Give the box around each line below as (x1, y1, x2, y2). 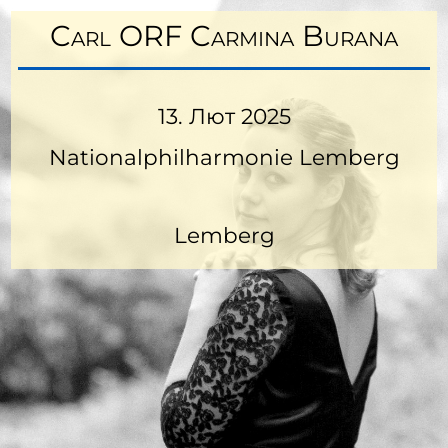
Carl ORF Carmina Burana (50, 17, 398, 53)
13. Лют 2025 (157, 103, 291, 130)
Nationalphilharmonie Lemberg (48, 143, 400, 170)
